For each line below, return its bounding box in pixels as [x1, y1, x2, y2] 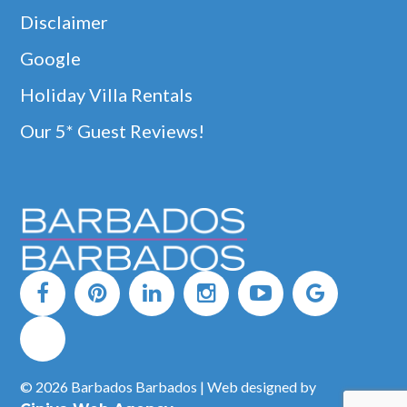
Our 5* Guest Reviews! [20, 120, 205, 143]
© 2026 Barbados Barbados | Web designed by [20, 377, 317, 395]
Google [20, 47, 82, 70]
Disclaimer [20, 11, 109, 34]
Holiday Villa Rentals [20, 84, 194, 106]
